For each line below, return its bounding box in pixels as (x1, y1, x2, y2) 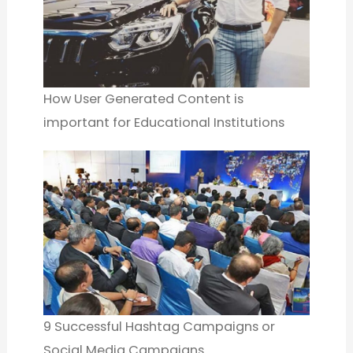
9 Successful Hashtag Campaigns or (43, 317, 276, 336)
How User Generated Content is (43, 90, 244, 109)
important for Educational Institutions (43, 113, 285, 132)
